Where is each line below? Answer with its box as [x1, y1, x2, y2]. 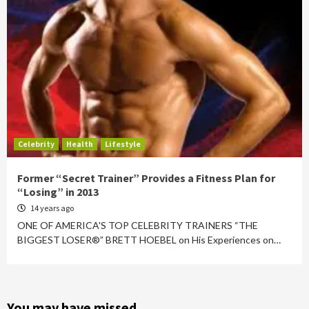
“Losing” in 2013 [17, 185, 99, 199]
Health [66, 139, 93, 149]
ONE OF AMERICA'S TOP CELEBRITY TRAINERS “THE [17, 219, 258, 231]
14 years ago [29, 203, 74, 213]
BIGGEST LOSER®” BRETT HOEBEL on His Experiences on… [17, 234, 281, 246]
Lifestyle [105, 139, 141, 149]
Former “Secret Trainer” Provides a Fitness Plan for [17, 171, 275, 185]
